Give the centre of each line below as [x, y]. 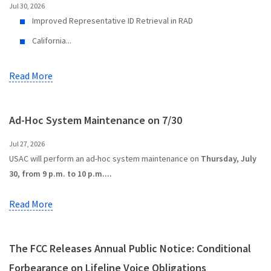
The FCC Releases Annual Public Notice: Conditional [130, 248]
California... [52, 40]
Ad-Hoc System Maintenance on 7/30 [96, 120]
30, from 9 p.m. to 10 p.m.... [60, 173]
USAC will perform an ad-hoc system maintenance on [105, 158]
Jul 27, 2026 [27, 143]
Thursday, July [229, 158]
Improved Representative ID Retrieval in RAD [113, 20]
